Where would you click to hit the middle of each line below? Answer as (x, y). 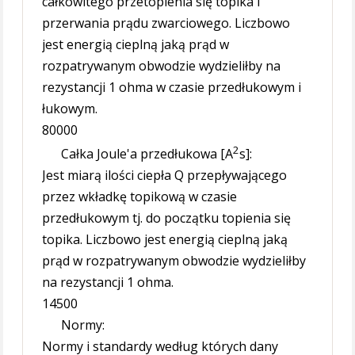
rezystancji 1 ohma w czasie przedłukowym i (172, 87)
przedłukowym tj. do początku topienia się (167, 218)
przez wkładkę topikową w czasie (140, 197)
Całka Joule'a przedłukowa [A (147, 154)
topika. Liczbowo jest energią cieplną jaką (165, 240)
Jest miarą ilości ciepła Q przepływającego (165, 176)
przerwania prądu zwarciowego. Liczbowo (166, 23)
